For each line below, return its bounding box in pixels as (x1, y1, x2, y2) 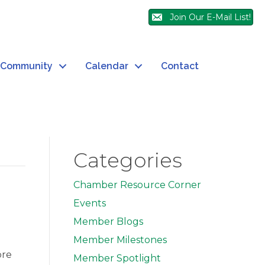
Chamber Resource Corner (73, 179, 201, 191)
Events (73, 198, 106, 209)
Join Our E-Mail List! (170, 12, 251, 23)
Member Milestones (73, 234, 167, 246)
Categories (73, 148, 182, 173)
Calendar (85, 60, 128, 72)
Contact (161, 60, 199, 72)
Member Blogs (73, 216, 143, 228)
